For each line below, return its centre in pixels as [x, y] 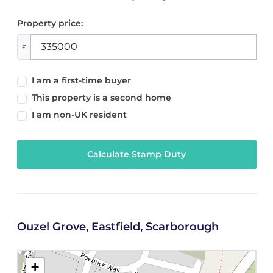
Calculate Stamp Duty [136, 154]
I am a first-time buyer [81, 80]
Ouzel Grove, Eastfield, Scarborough [118, 227]
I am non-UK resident [79, 114]
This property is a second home [101, 97]
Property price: [50, 23]
